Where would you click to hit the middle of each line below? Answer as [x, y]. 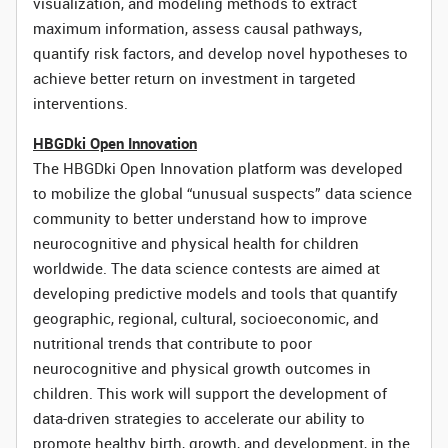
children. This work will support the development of [210, 393]
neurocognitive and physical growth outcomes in [202, 368]
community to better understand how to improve [200, 218]
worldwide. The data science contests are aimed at [206, 268]
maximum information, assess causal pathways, [197, 28]
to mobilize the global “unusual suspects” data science [222, 193]
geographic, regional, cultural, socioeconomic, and [206, 318]
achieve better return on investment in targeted [194, 78]
